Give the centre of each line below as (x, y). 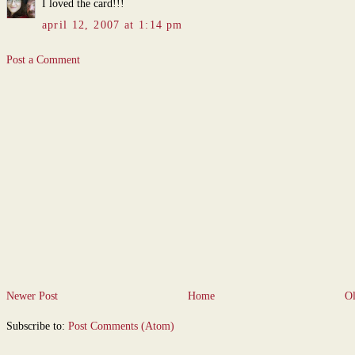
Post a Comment (43, 60)
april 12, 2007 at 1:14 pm (112, 25)
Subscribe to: (37, 326)
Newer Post (32, 296)
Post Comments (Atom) (121, 326)
